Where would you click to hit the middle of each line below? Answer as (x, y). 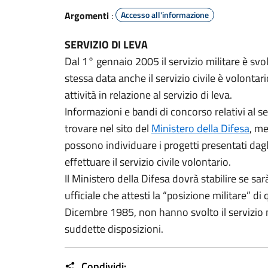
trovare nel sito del (108, 128)
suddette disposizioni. (114, 229)
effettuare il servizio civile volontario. (148, 162)
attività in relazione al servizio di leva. (148, 95)
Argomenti (87, 16)
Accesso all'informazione (165, 15)
